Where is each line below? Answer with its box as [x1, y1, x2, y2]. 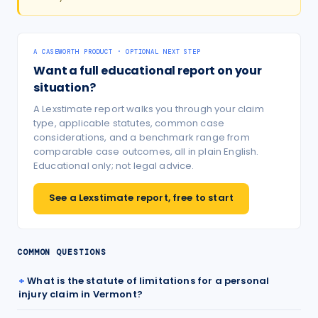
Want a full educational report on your [33, 62, 262, 79]
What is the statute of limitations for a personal [27, 274, 270, 287]
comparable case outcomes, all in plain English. [33, 145, 259, 158]
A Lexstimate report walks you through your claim [33, 102, 264, 116]
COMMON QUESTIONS [17, 247, 107, 257]
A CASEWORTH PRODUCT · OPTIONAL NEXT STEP [33, 48, 201, 56]
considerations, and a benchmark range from [33, 131, 250, 144]
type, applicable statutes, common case [33, 116, 225, 130]
